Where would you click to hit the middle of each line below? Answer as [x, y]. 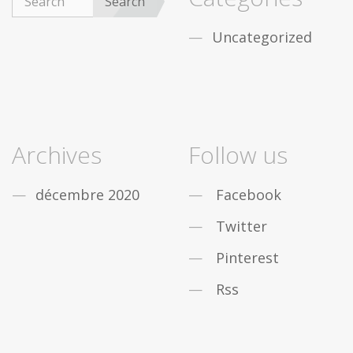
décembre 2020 [87, 195]
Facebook [249, 195]
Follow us [238, 155]
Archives [57, 155]
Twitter [242, 226]
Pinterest [247, 258]
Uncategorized [262, 37]
